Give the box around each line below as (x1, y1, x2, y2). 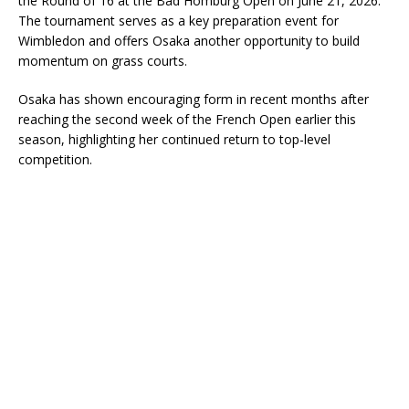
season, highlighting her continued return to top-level (18, 130, 330, 148)
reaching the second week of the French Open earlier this (18, 110, 356, 128)
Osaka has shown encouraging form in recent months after (18, 89, 369, 108)
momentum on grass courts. (18, 51, 187, 69)
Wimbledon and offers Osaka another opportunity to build (18, 31, 360, 49)
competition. (18, 150, 92, 168)
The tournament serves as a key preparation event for (18, 11, 339, 29)
